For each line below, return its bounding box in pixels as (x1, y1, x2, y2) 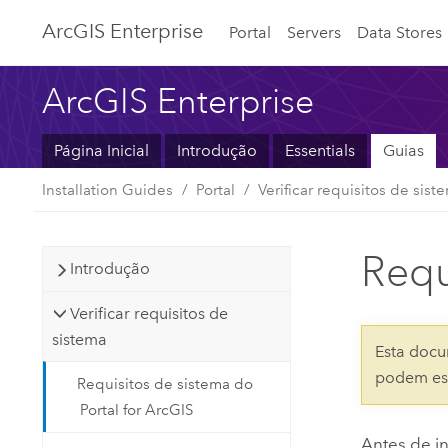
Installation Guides (42, 180, 174, 199)
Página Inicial (54, 141, 150, 161)
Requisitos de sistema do (77, 375, 254, 394)
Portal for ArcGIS (80, 401, 194, 420)
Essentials (284, 141, 355, 161)
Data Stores (356, 22, 442, 42)
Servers (287, 22, 342, 42)
